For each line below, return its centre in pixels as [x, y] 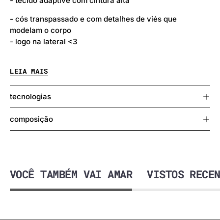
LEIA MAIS [29, 71]
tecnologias [30, 96]
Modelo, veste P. [40, 79]
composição [31, 119]
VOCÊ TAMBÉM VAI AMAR [71, 174]
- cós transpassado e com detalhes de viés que [93, 19]
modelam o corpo [41, 30]
